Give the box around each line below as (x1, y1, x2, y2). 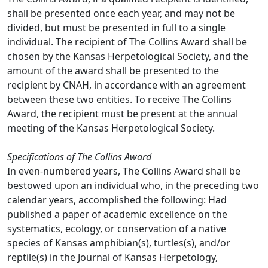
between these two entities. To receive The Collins (7, 93, 232, 106)
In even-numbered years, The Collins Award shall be (7, 165, 240, 178)
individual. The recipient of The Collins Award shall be (7, 35, 247, 48)
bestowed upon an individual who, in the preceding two (7, 179, 259, 192)
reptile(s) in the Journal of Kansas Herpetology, (7, 251, 218, 264)
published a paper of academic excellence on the (7, 208, 227, 221)
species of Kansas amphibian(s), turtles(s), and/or (7, 236, 230, 249)
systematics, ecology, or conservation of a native (7, 222, 226, 235)
